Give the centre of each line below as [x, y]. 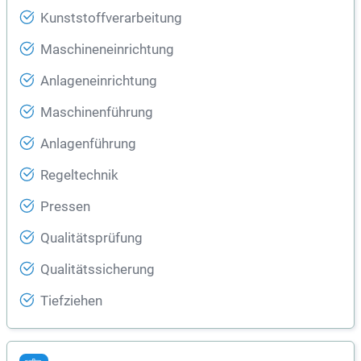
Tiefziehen [71, 301]
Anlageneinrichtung [99, 81]
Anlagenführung [88, 144]
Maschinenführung [97, 113]
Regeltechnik [79, 176]
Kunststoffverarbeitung [111, 19]
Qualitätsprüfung [91, 239]
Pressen [65, 207]
